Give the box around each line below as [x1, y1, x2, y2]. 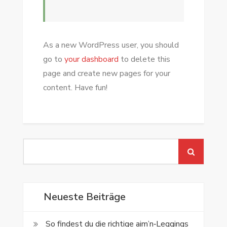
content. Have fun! [43, 82, 107, 93]
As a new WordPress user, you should [43, 39, 179, 51]
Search [22, 139, 47, 151]
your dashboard [64, 53, 119, 65]
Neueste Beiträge [43, 190, 126, 204]
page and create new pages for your [43, 67, 170, 79]
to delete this [118, 53, 170, 65]
